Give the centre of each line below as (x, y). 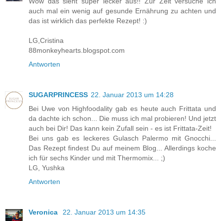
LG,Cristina (46, 40)
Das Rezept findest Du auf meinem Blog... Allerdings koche (122, 148)
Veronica (44, 212)
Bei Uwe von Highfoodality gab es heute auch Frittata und (122, 108)
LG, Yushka (47, 167)
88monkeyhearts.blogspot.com (77, 50)
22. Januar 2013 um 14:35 (104, 212)
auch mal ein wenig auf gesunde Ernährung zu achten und (122, 11)
